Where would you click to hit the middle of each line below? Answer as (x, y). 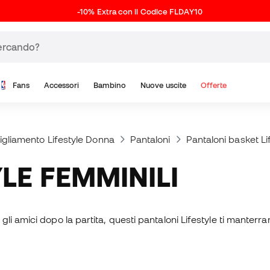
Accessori (61, 85)
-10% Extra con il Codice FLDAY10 (140, 12)
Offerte (214, 85)
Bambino (110, 85)
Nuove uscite (164, 85)
